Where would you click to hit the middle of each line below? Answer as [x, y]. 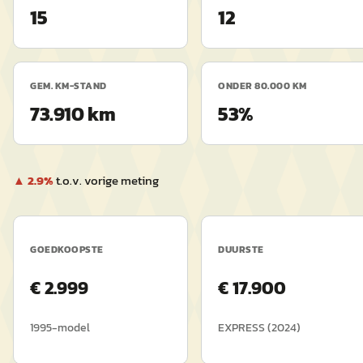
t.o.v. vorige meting [107, 180]
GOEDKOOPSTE [67, 250]
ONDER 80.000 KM [263, 86]
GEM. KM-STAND [68, 86]
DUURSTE [241, 250]
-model [71, 328]
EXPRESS [241, 328]
